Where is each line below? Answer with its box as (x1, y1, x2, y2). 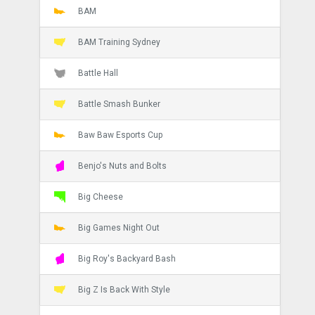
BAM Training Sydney (77, 37, 160, 47)
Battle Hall (77, 67, 118, 78)
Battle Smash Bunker (77, 98, 160, 109)
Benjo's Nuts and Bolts (77, 160, 167, 171)
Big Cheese (77, 191, 123, 202)
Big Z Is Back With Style (77, 284, 170, 295)
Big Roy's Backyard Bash (77, 253, 176, 264)
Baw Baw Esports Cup (77, 129, 162, 140)
